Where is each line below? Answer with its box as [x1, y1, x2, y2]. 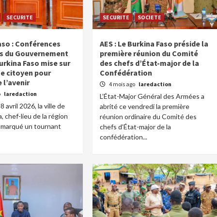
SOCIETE [138, 14, 162, 21]
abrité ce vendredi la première [100, 102, 190, 110]
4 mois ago [109, 80, 137, 88]
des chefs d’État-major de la [100, 58, 200, 68]
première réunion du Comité [100, 48, 199, 58]
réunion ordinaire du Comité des [100, 112, 197, 121]
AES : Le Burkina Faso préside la [100, 39, 209, 48]
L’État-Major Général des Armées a [100, 92, 205, 100]
